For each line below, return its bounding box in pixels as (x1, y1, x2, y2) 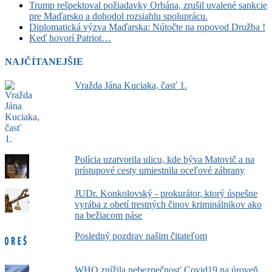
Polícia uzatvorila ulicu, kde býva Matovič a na (74, 154, 254, 165)
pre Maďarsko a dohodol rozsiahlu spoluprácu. (29, 10, 208, 21)
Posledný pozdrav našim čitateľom (74, 231, 207, 242)
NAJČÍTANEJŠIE (5, 56, 83, 67)
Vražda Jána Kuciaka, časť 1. (74, 80, 187, 91)
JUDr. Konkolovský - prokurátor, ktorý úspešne (74, 188, 257, 199)
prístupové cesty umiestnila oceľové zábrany (74, 165, 245, 176)
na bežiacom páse (74, 210, 142, 221)
